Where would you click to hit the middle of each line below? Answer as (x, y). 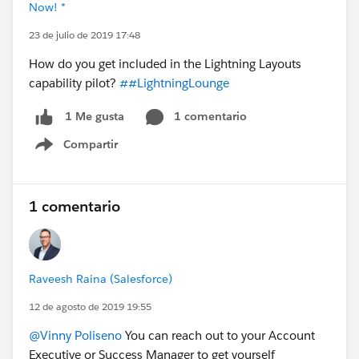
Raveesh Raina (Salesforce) (101, 278)
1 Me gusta (95, 117)
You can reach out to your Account (218, 335)
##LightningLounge (174, 83)
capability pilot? (74, 83)
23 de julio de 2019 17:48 (85, 35)
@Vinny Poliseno (75, 335)
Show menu (86, 153)
